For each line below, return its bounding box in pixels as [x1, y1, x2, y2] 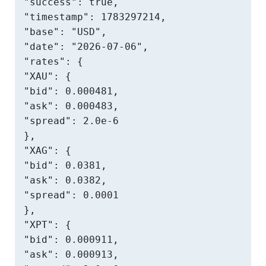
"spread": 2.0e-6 [24, 115, 119, 126]
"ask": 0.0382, [24, 175, 107, 186]
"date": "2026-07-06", [24, 41, 148, 52]
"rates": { [24, 56, 83, 67]
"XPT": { [24, 219, 71, 230]
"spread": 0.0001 [24, 189, 119, 201]
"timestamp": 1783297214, [24, 11, 166, 23]
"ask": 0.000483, [24, 100, 119, 112]
